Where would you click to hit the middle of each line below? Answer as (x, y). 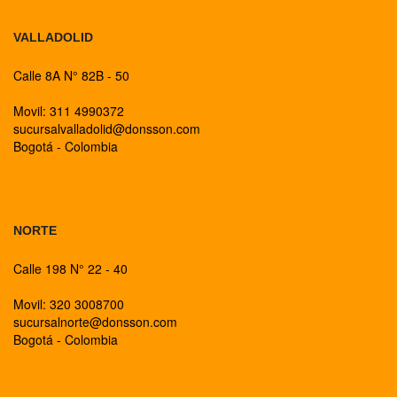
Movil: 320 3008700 (69, 304)
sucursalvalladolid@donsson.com (107, 128)
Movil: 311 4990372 (69, 111)
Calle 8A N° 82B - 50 (71, 75)
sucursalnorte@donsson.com (95, 322)
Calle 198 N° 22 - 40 (70, 269)
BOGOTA (52, 183)
